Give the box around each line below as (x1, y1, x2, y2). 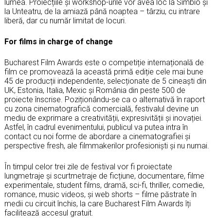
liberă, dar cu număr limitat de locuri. (4, 16, 127, 25)
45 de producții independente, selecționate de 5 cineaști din (4, 76, 206, 86)
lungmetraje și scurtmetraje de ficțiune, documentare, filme (4, 171, 204, 181)
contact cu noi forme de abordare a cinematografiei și (4, 131, 190, 141)
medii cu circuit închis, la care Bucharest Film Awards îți (4, 199, 191, 208)
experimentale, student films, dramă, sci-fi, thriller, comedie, (4, 180, 204, 190)
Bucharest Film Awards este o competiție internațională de (4, 57, 204, 67)
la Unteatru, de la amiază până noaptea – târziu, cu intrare (4, 6, 200, 16)
